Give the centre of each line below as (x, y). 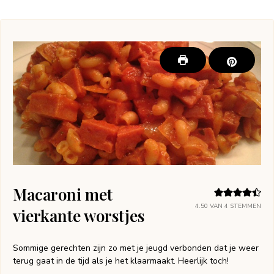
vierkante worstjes (79, 216)
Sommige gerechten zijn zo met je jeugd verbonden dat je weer (136, 248)
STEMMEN (245, 206)
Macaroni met (63, 194)
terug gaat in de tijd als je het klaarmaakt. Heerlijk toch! (121, 261)
